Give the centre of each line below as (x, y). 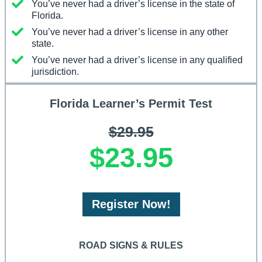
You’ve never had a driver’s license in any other (130, 32)
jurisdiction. (55, 72)
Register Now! (131, 204)
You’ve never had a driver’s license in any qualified (137, 60)
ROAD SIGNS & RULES (131, 246)
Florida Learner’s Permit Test (131, 104)
